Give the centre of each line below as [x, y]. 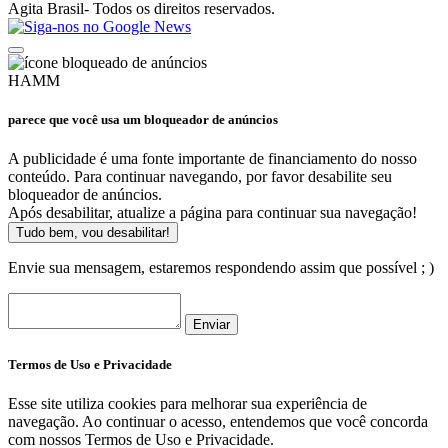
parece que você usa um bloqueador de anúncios [143, 119]
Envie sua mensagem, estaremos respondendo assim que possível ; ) [221, 267]
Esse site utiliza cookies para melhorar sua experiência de [187, 404]
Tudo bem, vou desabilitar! [93, 232]
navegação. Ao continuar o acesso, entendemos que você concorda [218, 422]
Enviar [211, 324]
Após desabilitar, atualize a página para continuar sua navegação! [212, 212]
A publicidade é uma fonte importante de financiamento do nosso [212, 158]
